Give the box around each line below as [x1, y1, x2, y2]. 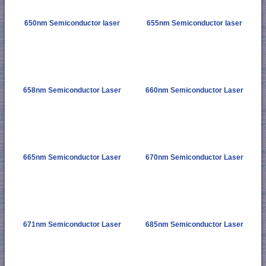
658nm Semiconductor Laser [23, 85, 121, 94]
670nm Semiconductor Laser [145, 153, 243, 161]
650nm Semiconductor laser [24, 18, 120, 27]
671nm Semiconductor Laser [23, 220, 121, 229]
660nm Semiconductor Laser [145, 85, 243, 94]
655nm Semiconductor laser [146, 18, 242, 27]
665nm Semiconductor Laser [23, 153, 121, 161]
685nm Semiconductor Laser [145, 220, 243, 229]
